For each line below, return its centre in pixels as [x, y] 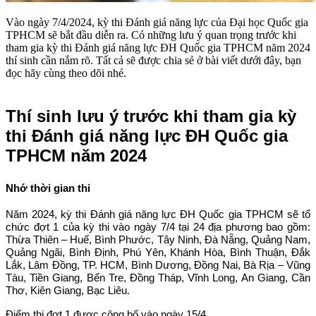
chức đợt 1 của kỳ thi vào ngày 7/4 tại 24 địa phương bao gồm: [158, 227]
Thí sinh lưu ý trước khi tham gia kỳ [151, 116]
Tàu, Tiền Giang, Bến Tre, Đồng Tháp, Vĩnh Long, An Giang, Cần [158, 278]
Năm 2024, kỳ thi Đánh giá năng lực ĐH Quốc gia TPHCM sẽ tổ [158, 214]
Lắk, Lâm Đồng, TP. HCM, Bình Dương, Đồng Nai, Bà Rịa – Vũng [158, 265]
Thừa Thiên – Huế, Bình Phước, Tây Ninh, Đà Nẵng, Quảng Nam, [158, 240]
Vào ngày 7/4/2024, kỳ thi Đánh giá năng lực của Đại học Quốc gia [157, 22]
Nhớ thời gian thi [48, 188]
